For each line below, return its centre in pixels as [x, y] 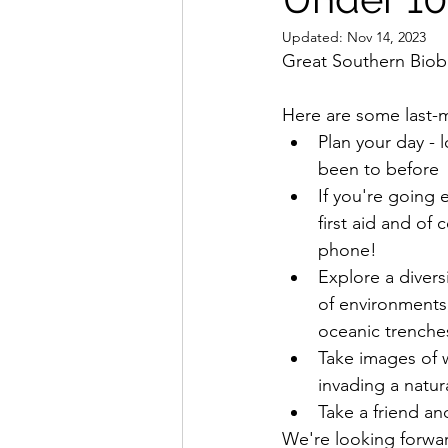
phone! [347, 250]
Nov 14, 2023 [386, 37]
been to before [378, 169]
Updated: [314, 37]
